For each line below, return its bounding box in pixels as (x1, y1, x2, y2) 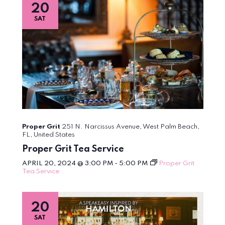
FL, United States (22, 132, 75, 139)
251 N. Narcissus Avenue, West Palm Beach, (61, 124, 199, 131)
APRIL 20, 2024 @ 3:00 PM (22, 160, 113, 167)
